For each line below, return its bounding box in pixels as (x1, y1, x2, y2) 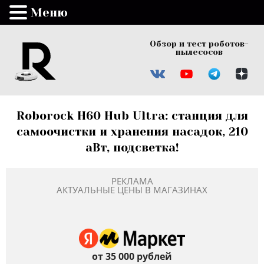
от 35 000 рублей (92, 249, 172, 263)
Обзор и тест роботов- (150, 39, 249, 48)
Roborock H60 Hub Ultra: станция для (16, 108, 248, 123)
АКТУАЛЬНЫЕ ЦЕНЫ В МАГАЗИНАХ (57, 183, 207, 196)
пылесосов (176, 47, 223, 57)
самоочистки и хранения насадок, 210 (16, 124, 248, 138)
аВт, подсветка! (85, 140, 179, 154)
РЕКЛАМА (111, 174, 153, 187)
